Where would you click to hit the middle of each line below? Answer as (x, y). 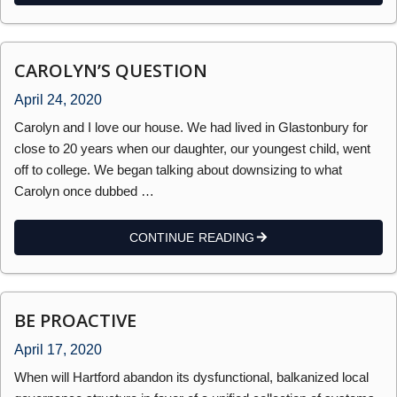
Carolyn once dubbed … (84, 191)
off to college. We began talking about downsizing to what (178, 169)
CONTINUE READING (192, 237)
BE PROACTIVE (75, 320)
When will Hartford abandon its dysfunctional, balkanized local (191, 377)
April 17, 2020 (58, 349)
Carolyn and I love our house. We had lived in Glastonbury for (191, 127)
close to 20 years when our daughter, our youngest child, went (192, 148)
